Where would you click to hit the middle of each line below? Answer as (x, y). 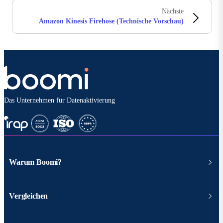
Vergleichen (29, 196)
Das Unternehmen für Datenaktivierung (59, 101)
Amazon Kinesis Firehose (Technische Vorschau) (111, 21)
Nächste (173, 11)
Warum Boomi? (36, 162)
